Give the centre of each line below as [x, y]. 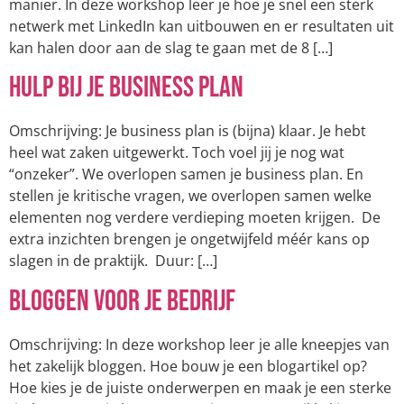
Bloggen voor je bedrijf [122, 301]
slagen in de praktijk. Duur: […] [113, 261]
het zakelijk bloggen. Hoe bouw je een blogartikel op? [188, 366]
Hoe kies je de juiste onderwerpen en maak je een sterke [200, 387]
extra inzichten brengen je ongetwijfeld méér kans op [189, 239]
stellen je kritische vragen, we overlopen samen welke [190, 196]
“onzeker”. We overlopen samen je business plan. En [186, 174]
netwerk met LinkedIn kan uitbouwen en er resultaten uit [202, 26]
